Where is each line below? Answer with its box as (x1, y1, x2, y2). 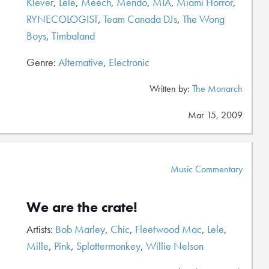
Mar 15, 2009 (188, 109, 243, 121)
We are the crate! (26, 198, 138, 216)
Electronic (109, 55, 150, 69)
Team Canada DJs (103, 12, 177, 26)
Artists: (26, 222, 55, 236)
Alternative (58, 55, 103, 69)
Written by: (150, 82, 192, 95)
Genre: (26, 55, 58, 69)
